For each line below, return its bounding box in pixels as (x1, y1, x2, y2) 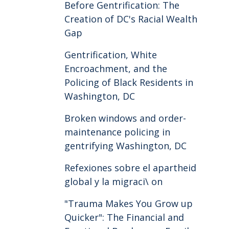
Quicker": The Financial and (64, 211, 184, 223)
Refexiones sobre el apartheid (64, 161, 196, 174)
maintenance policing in (64, 125, 170, 138)
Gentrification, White (64, 48, 157, 61)
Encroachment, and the (64, 62, 167, 75)
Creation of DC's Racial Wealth (64, 12, 197, 25)
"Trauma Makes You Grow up (64, 197, 193, 210)
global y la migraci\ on (64, 175, 163, 188)
